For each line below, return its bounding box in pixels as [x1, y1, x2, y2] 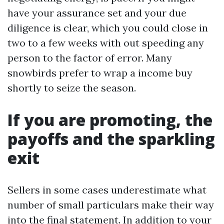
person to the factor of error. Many [7, 51, 172, 64]
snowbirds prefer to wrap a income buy [7, 66, 192, 79]
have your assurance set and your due [7, 6, 186, 19]
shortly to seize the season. [7, 81, 136, 94]
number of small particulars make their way [7, 198, 214, 211]
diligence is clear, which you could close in [7, 21, 208, 34]
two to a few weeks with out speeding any [7, 36, 204, 49]
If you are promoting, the [7, 109, 212, 130]
